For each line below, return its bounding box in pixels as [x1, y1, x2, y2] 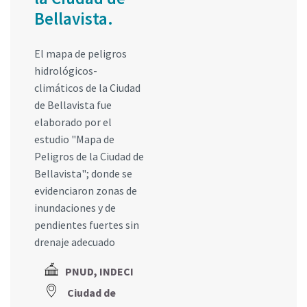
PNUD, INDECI [65, 265, 134, 279]
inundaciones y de [34, 201, 116, 215]
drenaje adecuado [34, 235, 115, 249]
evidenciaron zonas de [34, 184, 137, 198]
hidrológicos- [34, 64, 97, 78]
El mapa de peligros [34, 47, 127, 61]
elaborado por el [34, 115, 112, 130]
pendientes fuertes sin [34, 218, 139, 232]
